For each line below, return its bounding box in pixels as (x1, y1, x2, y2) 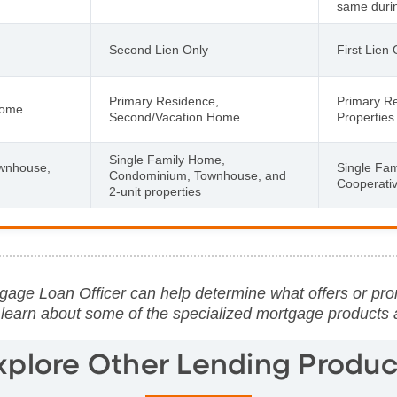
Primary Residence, (109, 93, 219, 108)
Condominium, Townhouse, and (109, 167, 286, 183)
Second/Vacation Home (109, 109, 240, 124)
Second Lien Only (109, 42, 208, 57)
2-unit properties (109, 183, 201, 198)
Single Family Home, (109, 152, 225, 167)
